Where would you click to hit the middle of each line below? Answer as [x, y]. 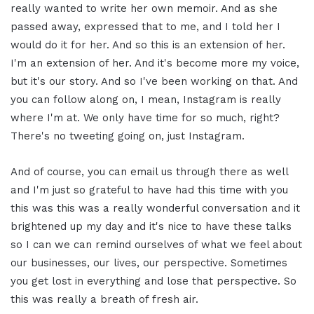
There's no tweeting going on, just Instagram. [128, 136]
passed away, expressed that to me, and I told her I [145, 27]
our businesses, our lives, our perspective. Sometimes [149, 263]
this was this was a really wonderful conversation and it [155, 209]
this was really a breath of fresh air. [104, 300]
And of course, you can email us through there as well [149, 172]
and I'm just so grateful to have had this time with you [149, 190]
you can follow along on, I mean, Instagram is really [146, 100]
